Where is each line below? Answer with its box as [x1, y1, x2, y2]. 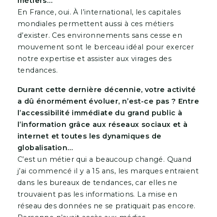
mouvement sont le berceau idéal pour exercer [17, 42, 194, 51]
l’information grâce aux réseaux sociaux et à [17, 120, 188, 129]
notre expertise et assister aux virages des [17, 54, 172, 63]
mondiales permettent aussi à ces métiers [17, 19, 173, 28]
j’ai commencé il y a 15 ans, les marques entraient [17, 166, 199, 175]
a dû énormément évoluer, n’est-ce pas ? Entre [17, 96, 199, 106]
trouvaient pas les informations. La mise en [17, 189, 178, 199]
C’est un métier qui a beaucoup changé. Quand [17, 155, 192, 164]
